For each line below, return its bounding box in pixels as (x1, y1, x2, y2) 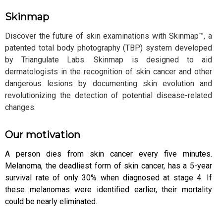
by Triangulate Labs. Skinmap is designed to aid (5, 55, 212, 64)
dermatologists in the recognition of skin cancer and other (5, 66, 212, 76)
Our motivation (5, 128, 80, 141)
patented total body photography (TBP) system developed (5, 43, 212, 53)
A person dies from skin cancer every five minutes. (5, 149, 212, 159)
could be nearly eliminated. (5, 196, 97, 206)
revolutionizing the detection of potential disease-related (5, 90, 212, 100)
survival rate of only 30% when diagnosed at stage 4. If (5, 172, 212, 182)
